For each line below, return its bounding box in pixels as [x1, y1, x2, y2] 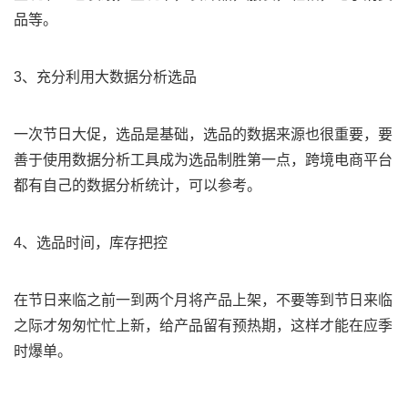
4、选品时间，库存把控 [14, 235, 168, 250]
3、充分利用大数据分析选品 [14, 69, 197, 85]
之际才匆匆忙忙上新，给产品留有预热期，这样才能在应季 [14, 318, 393, 333]
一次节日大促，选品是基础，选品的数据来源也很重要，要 [14, 127, 393, 142]
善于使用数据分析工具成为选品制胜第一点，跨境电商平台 [14, 152, 393, 168]
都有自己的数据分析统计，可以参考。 [14, 178, 261, 193]
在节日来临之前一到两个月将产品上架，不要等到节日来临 [14, 292, 393, 308]
